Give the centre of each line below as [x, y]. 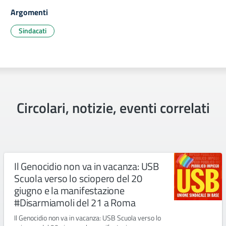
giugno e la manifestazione [69, 190]
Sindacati [33, 31]
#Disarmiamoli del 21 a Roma [75, 203]
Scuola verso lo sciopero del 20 [78, 178]
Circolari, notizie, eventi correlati [113, 108]
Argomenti [29, 12]
